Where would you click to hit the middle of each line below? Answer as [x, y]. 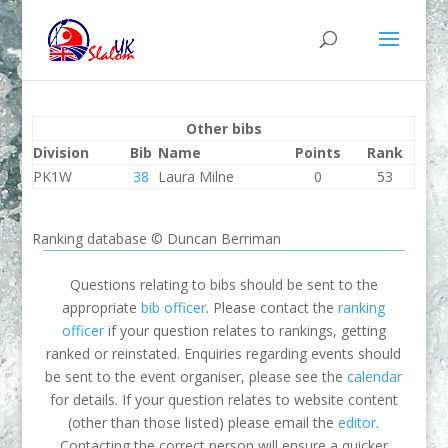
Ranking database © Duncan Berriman [157, 238]
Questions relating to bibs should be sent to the [223, 284]
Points [318, 152]
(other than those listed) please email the [203, 422]
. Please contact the [272, 307]
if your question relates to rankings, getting [244, 330]
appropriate [102, 307]
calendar [375, 376]
